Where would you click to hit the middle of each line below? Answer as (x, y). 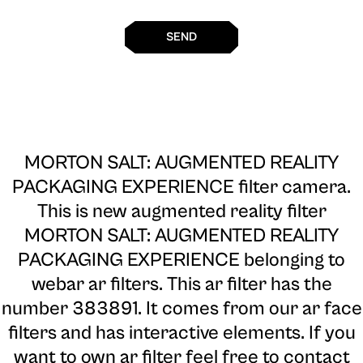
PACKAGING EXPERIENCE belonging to (181, 261)
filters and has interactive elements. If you (181, 333)
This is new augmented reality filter (181, 212)
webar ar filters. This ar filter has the (181, 285)
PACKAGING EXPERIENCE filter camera (179, 188)
